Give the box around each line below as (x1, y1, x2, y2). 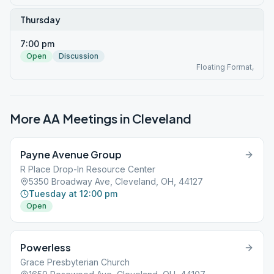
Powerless (20, 241, 71, 254)
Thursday (20, 14, 61, 25)
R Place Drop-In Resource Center (20, 164, 155, 174)
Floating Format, (196, 62, 254, 72)
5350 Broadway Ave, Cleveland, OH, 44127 (29, 176, 203, 187)
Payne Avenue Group (20, 148, 122, 161)
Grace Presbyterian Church (20, 257, 130, 267)
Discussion (59, 51, 98, 61)
